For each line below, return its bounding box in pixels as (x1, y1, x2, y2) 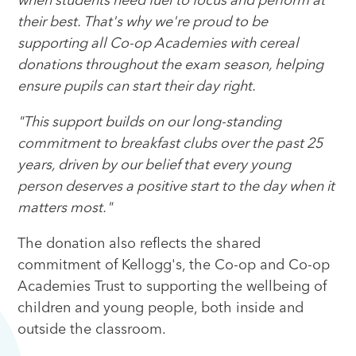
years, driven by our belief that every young (17, 157, 292, 172)
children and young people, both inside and (17, 300, 304, 315)
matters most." (17, 200, 113, 215)
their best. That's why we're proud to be (17, 14, 269, 29)
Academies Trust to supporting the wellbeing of (17, 279, 327, 294)
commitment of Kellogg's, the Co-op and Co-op (17, 257, 331, 273)
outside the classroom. (17, 322, 167, 337)
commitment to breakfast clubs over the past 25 (17, 136, 323, 151)
